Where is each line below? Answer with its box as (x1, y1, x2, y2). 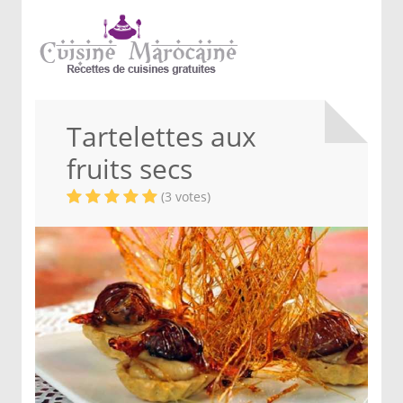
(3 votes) (161, 188, 210, 205)
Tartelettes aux (67, 118, 256, 155)
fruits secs (67, 150, 193, 187)
